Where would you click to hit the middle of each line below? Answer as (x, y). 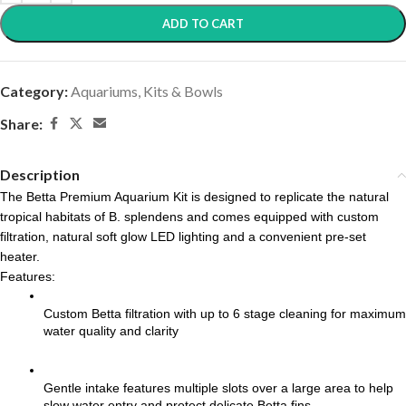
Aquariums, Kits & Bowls (147, 92)
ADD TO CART (203, 24)
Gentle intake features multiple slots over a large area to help (218, 388)
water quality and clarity (111, 331)
